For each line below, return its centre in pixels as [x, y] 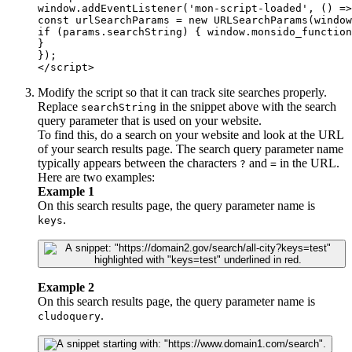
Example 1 [66, 191]
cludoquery [69, 316]
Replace [59, 106]
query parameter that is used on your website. [151, 120]
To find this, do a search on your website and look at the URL [191, 134]
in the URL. [308, 163]
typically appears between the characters [139, 163]
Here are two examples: [96, 177]
